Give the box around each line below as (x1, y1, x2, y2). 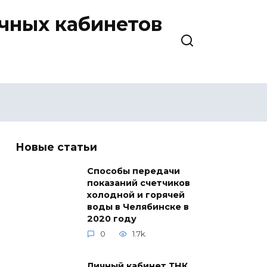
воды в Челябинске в (87, 201, 189, 213)
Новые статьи (15, 141, 97, 153)
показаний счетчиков (87, 178, 190, 189)
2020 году (87, 213, 136, 225)
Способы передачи (87, 166, 180, 177)
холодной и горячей (87, 190, 185, 201)
